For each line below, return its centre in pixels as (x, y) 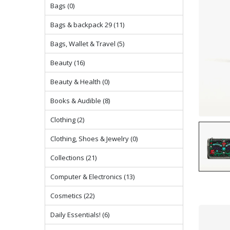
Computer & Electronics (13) (92, 177)
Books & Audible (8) (80, 101)
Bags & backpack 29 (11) (87, 25)
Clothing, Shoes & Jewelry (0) (94, 139)
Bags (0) (62, 6)
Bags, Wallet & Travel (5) (87, 44)
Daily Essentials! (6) (80, 215)
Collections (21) (73, 158)
